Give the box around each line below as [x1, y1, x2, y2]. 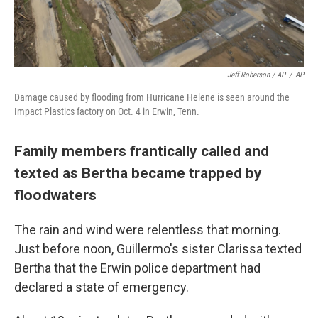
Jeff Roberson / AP [227, 70, 285, 79]
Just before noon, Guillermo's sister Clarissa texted [14, 241, 302, 256]
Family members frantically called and [14, 142, 269, 160]
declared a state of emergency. [14, 280, 189, 295]
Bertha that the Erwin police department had [14, 261, 261, 275]
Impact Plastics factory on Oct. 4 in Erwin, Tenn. [14, 106, 199, 117]
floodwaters [14, 186, 97, 204]
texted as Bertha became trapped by [14, 164, 262, 182]
